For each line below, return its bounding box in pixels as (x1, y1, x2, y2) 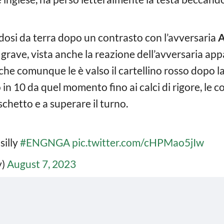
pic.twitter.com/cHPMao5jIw (72, 136, 204, 148)
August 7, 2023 (7, 157, 76, 170)
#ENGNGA (20, 136, 70, 148)
